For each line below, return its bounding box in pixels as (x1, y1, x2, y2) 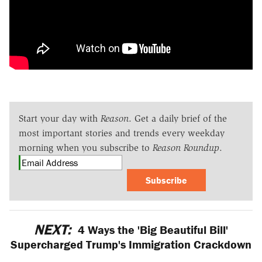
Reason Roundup (153, 142, 219, 153)
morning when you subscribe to (19, 142, 153, 153)
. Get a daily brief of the (129, 112, 227, 124)
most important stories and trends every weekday (19, 127, 225, 139)
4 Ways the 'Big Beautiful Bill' (74, 222, 228, 237)
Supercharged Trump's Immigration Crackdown (11, 236, 251, 251)
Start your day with (19, 112, 101, 124)
